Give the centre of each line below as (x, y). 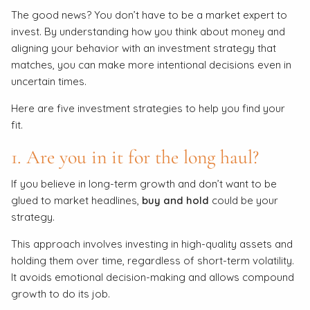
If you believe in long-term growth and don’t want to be (144, 184)
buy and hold (176, 201)
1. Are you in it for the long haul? (135, 157)
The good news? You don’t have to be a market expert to (149, 15)
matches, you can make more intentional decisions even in (152, 64)
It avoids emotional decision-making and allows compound (153, 277)
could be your (244, 201)
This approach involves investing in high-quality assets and (152, 244)
